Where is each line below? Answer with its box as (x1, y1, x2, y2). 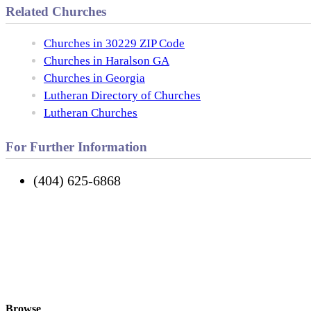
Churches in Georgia (44, 71, 145, 85)
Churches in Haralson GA (44, 53, 169, 67)
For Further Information (6, 139, 147, 154)
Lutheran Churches (44, 106, 137, 119)
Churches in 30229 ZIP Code (44, 36, 185, 50)
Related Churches (6, 3, 106, 19)
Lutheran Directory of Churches (44, 88, 201, 102)
